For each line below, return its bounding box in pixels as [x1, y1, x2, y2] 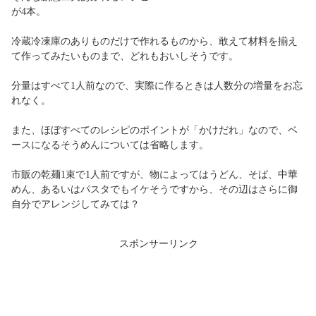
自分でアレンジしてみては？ [11, 199, 140, 209]
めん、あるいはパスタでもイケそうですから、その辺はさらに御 [11, 184, 298, 195]
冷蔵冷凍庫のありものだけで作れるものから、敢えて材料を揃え [11, 36, 298, 47]
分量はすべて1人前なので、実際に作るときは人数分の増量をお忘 [11, 80, 303, 91]
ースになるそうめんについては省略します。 [11, 140, 209, 150]
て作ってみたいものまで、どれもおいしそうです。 [11, 51, 238, 61]
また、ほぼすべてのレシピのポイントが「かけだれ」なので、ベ [11, 125, 298, 135]
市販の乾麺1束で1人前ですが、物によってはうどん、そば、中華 [11, 169, 298, 180]
